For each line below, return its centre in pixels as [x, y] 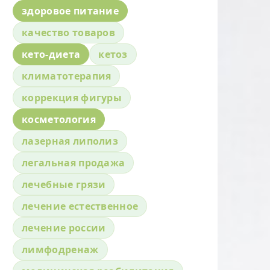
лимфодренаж [60, 249]
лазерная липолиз [70, 141]
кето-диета [51, 54]
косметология [59, 119]
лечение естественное [80, 206]
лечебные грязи [64, 184]
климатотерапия [67, 76]
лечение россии [64, 228]
